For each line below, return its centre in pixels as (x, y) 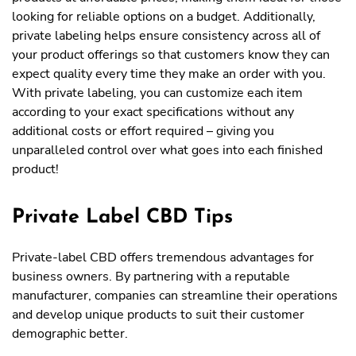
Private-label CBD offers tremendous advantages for (163, 257)
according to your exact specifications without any (153, 112)
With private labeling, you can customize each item (157, 93)
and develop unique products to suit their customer (158, 315)
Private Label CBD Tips (122, 217)
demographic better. (70, 334)
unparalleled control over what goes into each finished (167, 150)
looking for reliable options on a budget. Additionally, (164, 17)
